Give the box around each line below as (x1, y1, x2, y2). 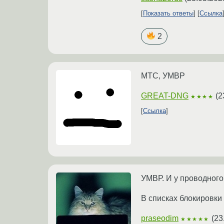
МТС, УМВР (141, 71, 185, 80)
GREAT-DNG (141, 91, 188, 100)
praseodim (141, 214, 178, 223)
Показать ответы (143, 9, 193, 17)
